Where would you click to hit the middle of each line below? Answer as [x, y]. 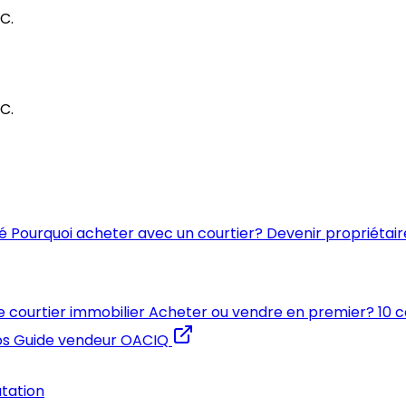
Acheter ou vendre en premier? [261, 312]
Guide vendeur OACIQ [91, 340]
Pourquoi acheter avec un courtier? [137, 233]
